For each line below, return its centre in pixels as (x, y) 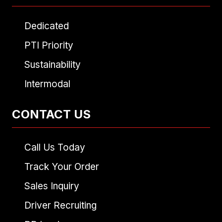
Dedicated (47, 26)
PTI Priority (49, 46)
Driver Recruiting (60, 206)
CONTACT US (51, 114)
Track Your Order (62, 167)
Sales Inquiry (52, 186)
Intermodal (47, 84)
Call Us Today (55, 148)
